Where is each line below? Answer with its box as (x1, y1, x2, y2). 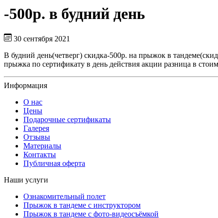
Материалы (23, 141, 61, 150)
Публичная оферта (23, 159, 85, 167)
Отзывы (23, 132, 50, 141)
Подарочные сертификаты (23, 115, 111, 124)
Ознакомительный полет (23, 192, 106, 200)
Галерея (23, 124, 49, 132)
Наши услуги (4, 175, 48, 184)
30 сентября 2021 (12, 34, 70, 43)
